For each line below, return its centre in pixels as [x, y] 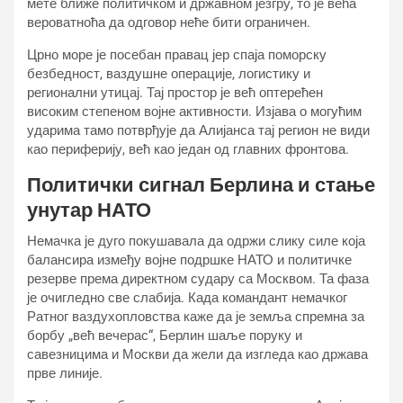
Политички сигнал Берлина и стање [201, 184]
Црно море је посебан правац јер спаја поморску [177, 54]
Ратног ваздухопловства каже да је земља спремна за [196, 316]
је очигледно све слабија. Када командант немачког [187, 297]
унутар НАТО [89, 210]
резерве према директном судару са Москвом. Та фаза [198, 278]
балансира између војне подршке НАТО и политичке [189, 260]
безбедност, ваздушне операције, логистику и [169, 73]
